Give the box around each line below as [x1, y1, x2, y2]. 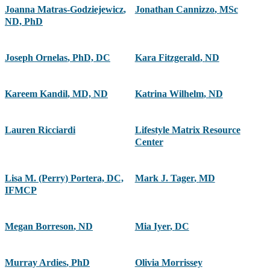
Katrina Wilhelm [134, 89, 204, 99]
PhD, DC [72, 52, 110, 63]
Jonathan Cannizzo [134, 4, 215, 15]
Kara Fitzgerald [134, 52, 200, 63]
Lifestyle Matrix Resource [134, 125, 240, 136]
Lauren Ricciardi [5, 125, 75, 136]
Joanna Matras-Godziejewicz [5, 4, 124, 15]
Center [134, 137, 163, 148]
